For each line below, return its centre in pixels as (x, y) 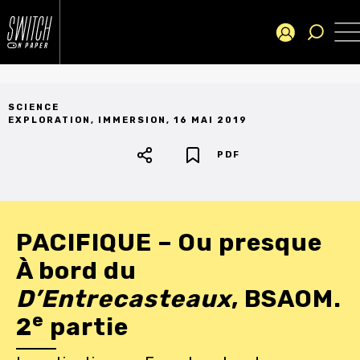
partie (86, 327)
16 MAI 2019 (211, 120)
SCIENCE (34, 107)
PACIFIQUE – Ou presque (169, 243)
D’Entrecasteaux (124, 299)
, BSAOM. (286, 299)
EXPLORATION (49, 120)
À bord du (76, 271)
